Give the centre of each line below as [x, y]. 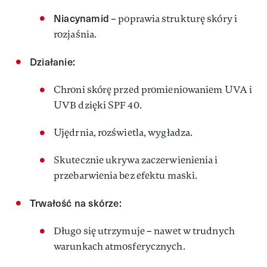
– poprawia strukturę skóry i [173, 19]
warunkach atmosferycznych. [119, 246]
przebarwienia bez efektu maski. [126, 176]
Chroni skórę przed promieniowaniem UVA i [153, 90]
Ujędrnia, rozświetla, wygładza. [123, 133]
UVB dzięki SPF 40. [98, 105]
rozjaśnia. [75, 34]
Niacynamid [81, 18]
